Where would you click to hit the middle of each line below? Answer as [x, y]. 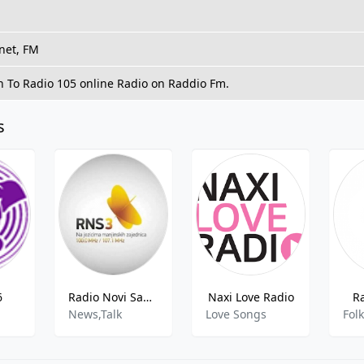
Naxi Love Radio [251, 297]
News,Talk [95, 314]
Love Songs [236, 314]
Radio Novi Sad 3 [147, 297]
